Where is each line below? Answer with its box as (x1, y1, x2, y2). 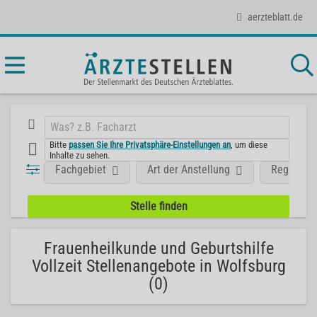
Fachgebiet (55, 162, 107, 176)
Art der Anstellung (147, 162, 231, 176)
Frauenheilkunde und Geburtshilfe (43, 238, 274, 258)
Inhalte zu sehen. (50, 149, 110, 161)
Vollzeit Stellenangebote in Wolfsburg (31, 256, 286, 276)
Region (271, 162, 304, 176)
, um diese (231, 139, 268, 150)
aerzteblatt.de (248, 11, 303, 23)
